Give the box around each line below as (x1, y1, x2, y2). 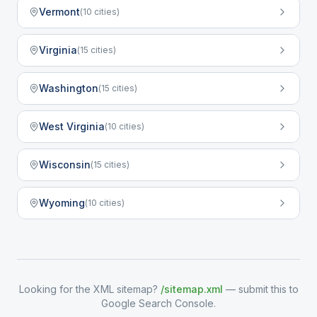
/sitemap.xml (160, 283, 223, 295)
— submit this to (225, 283, 299, 295)
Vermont (39, 6, 80, 18)
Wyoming (39, 197, 85, 209)
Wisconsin (39, 158, 91, 171)
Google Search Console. (101, 297, 216, 309)
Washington (39, 82, 98, 94)
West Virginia (39, 120, 105, 132)
